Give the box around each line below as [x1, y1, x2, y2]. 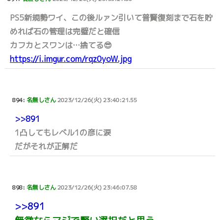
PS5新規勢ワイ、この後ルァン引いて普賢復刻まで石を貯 [10, 12, 213, 24]
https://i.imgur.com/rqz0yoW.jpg [10, 54, 132, 65]
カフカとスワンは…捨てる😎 [10, 40, 112, 51]
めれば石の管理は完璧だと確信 [10, 26, 120, 37]
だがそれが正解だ [15, 141, 78, 152]
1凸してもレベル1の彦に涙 [15, 127, 111, 138]
